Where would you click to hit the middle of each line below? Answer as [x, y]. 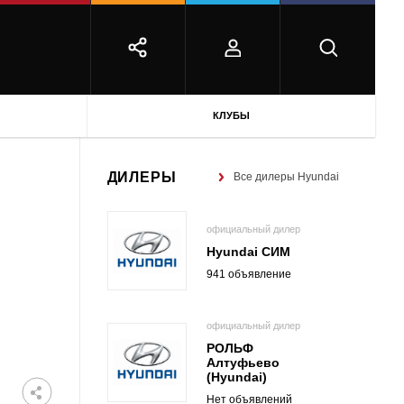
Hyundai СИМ [248, 251]
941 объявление [248, 274]
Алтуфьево [243, 363]
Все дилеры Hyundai [286, 177]
